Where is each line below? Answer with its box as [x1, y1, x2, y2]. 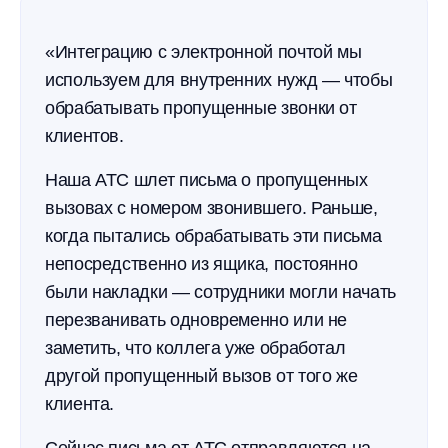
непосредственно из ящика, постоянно [45, 254, 358, 274]
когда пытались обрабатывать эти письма [45, 226, 382, 246]
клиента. [45, 394, 115, 414]
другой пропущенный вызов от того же [45, 366, 358, 386]
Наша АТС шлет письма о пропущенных [45, 170, 368, 190]
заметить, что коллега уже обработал [45, 338, 346, 358]
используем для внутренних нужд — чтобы [45, 70, 393, 90]
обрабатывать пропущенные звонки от [45, 98, 357, 118]
